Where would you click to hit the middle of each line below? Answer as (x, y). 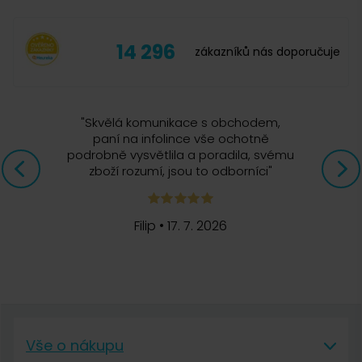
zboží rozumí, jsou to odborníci (179, 171)
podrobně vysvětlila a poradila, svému (181, 155)
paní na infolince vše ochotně (181, 139)
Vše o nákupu (75, 346)
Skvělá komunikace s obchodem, (183, 122)
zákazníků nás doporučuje (267, 52)
